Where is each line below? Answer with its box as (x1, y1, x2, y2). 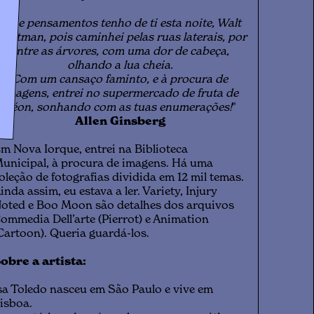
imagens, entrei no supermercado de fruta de (1, 88, 238, 100)
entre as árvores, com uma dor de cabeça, (11, 46, 230, 57)
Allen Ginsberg (74, 116, 165, 128)
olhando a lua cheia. (67, 60, 173, 71)
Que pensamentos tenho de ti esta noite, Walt (2, 18, 242, 29)
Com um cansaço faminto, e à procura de (12, 74, 228, 86)
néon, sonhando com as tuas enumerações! (4, 102, 233, 114)
